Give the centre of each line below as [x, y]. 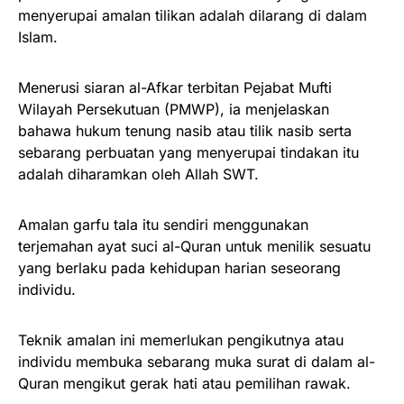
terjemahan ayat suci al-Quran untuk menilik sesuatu [194, 246]
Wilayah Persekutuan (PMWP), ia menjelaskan [174, 109]
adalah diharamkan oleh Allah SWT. [138, 174]
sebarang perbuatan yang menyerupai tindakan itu [188, 152]
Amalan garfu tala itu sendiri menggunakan [163, 224]
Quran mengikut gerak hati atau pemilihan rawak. [184, 383]
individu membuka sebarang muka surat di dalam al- [197, 361]
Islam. [38, 37]
